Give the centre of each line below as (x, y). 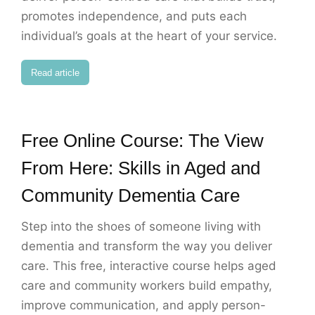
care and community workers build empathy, (147, 286)
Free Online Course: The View (142, 141)
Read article (55, 72)
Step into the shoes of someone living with (141, 227)
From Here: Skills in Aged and (141, 168)
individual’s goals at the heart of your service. (149, 36)
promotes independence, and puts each (134, 17)
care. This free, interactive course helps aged (149, 266)
